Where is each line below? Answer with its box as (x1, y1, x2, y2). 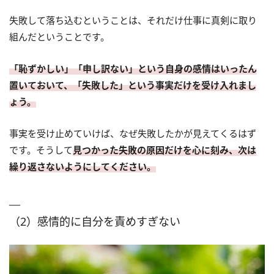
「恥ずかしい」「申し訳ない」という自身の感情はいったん (9, 62, 257, 75)
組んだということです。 (9, 30, 109, 43)
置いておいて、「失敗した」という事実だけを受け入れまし (9, 78, 256, 91)
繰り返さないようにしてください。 (9, 160, 156, 172)
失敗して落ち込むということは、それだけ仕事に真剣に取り (9, 13, 257, 26)
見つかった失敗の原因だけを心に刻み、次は (73, 143, 256, 156)
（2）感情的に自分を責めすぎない (9, 213, 180, 229)
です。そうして (9, 143, 73, 156)
